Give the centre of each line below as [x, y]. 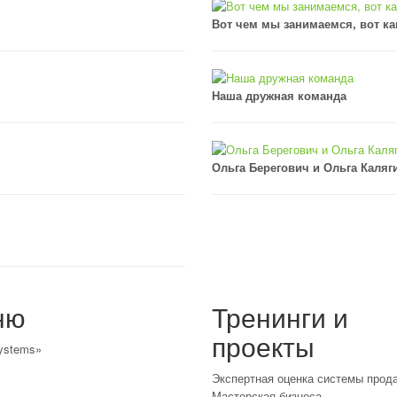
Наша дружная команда [279, 95]
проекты [263, 346]
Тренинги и [280, 317]
